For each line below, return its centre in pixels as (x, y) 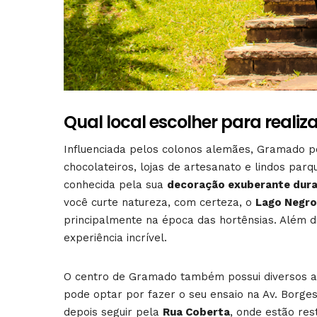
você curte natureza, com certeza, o (160, 203)
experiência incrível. (115, 238)
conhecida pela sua (115, 185)
